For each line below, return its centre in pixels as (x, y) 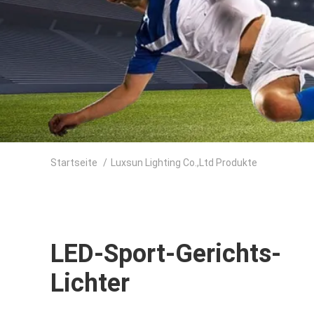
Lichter (90, 283)
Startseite (74, 163)
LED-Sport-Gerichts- (166, 254)
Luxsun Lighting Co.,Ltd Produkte (184, 163)
